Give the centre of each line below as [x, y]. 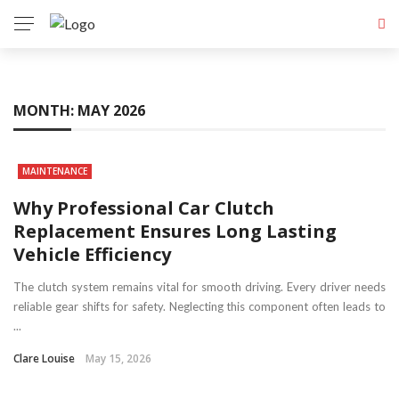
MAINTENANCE [55, 171]
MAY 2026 [111, 110]
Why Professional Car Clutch [144, 208]
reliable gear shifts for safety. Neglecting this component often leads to [199, 306]
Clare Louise [44, 358]
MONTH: [45, 110]
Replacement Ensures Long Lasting [175, 231]
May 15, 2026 [118, 358]
